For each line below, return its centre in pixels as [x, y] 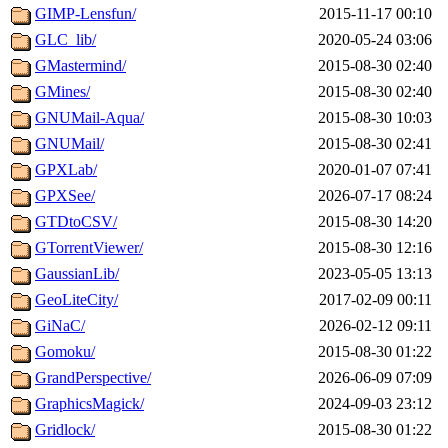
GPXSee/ [65, 196]
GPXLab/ [66, 170]
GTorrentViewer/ [89, 248]
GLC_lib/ [65, 40]
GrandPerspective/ [93, 378]
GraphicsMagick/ [89, 404]
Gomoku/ [65, 352]
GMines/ [62, 92]
